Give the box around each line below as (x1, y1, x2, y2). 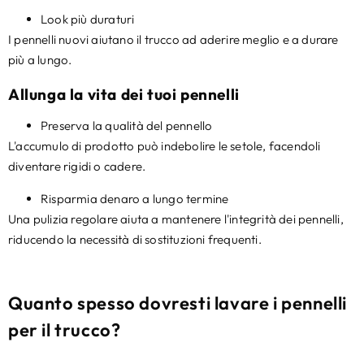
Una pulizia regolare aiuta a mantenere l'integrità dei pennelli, (8, 210, 344, 227)
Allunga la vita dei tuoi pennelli (8, 84, 240, 105)
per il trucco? (8, 318, 121, 341)
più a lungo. (8, 52, 72, 68)
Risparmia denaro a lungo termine (41, 190, 229, 206)
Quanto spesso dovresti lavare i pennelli (8, 291, 348, 314)
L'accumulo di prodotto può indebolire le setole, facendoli (8, 138, 321, 154)
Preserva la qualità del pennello (41, 118, 213, 134)
